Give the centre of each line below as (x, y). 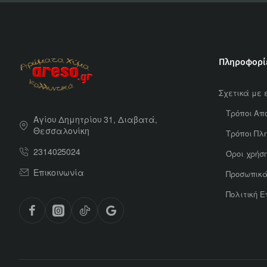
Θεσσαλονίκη (61, 130)
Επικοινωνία (59, 172)
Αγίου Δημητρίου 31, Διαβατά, (96, 119)
